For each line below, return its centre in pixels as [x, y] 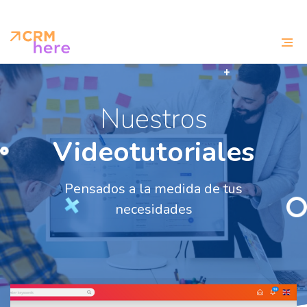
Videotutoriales [153, 152]
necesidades [153, 209]
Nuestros [153, 119]
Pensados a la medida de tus [153, 189]
